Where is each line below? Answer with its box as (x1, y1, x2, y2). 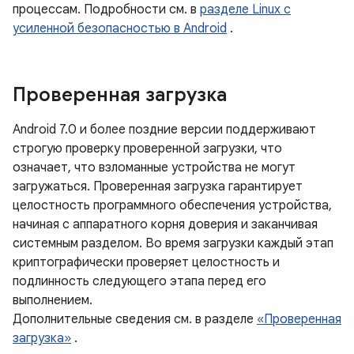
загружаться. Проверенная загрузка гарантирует (13, 179, 303, 194)
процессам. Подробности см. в (13, 2, 200, 17)
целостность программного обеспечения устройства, (13, 198, 332, 213)
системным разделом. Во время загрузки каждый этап (13, 235, 333, 251)
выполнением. (13, 292, 92, 308)
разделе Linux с (200, 2, 291, 17)
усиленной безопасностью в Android (13, 21, 227, 36)
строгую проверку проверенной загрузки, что (13, 141, 282, 156)
